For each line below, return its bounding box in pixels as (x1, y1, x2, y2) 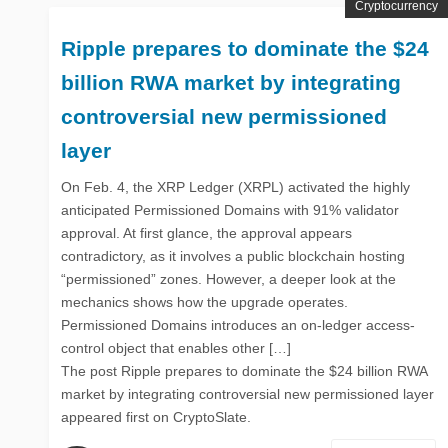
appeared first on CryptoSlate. (61, 408, 251, 425)
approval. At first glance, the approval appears (61, 224, 352, 241)
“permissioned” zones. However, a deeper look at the (61, 270, 396, 287)
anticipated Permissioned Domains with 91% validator (61, 201, 399, 218)
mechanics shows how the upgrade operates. (61, 293, 348, 310)
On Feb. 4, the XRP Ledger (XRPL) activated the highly (61, 178, 410, 195)
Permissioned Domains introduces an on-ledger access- (61, 316, 415, 333)
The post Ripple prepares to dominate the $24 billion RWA (61, 362, 427, 379)
